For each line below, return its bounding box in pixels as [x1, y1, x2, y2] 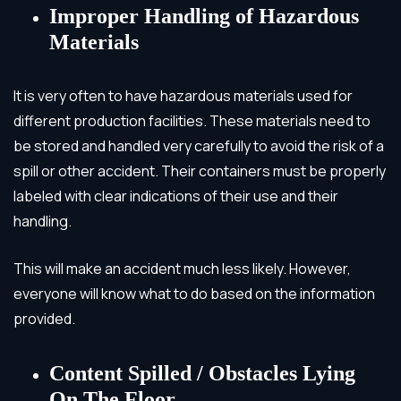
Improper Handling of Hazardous [49, 4, 359, 28]
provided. [13, 308, 75, 328]
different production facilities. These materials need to [13, 110, 371, 131]
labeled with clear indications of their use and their [13, 185, 338, 206]
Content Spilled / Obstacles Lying [49, 361, 355, 385]
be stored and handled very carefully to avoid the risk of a [13, 135, 384, 156]
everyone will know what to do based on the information [13, 283, 375, 303]
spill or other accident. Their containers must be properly [13, 160, 386, 181]
